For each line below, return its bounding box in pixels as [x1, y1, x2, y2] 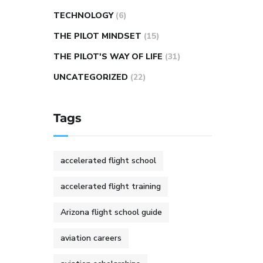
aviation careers [60, 232, 122, 244]
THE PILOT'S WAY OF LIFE [53, 51, 163, 62]
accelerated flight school [60, 155, 156, 166]
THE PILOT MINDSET [53, 31, 141, 42]
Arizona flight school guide [60, 207, 162, 218]
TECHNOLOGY [53, 10, 113, 21]
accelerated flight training [60, 181, 161, 192]
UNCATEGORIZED [53, 72, 128, 83]
